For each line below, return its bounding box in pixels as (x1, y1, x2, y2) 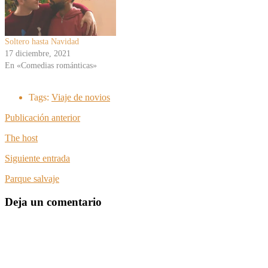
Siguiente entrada (5, 153, 70, 163)
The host (5, 132, 38, 143)
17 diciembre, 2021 (5, 48, 71, 58)
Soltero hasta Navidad (5, 36, 79, 46)
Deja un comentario (5, 195, 102, 208)
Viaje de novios (51, 92, 110, 102)
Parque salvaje (5, 173, 59, 184)
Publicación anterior (5, 112, 80, 123)
